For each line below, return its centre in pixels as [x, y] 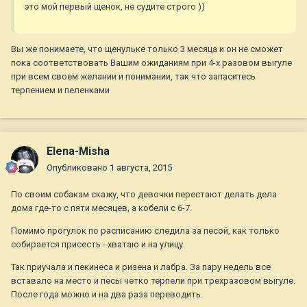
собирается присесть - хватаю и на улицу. [98, 245]
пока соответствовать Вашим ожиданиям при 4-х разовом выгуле [151, 63]
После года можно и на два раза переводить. [107, 295]
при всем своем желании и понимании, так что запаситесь [133, 77]
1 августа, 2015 [141, 168]
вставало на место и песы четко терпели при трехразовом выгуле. [153, 281]
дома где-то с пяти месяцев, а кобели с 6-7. [101, 208]
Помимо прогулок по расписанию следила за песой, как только [145, 231]
